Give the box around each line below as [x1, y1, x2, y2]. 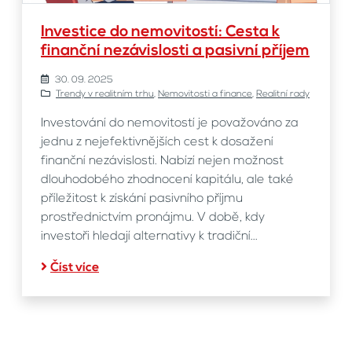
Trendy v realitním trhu [56, 89, 154, 99]
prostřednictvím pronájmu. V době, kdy [41, 211, 265, 224]
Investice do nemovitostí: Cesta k [41, 24, 280, 40]
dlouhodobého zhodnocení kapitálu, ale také [41, 173, 294, 186]
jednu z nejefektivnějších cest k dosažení [41, 135, 273, 148]
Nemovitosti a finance [158, 89, 252, 99]
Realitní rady [256, 89, 310, 99]
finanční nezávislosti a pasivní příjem [41, 42, 310, 59]
